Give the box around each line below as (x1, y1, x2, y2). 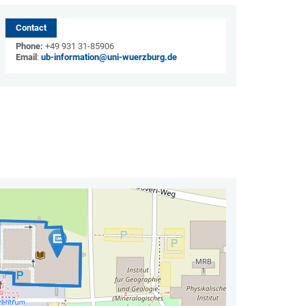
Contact (15, 23, 46, 33)
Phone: (15, 41, 43, 51)
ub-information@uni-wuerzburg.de (40, 52, 177, 62)
